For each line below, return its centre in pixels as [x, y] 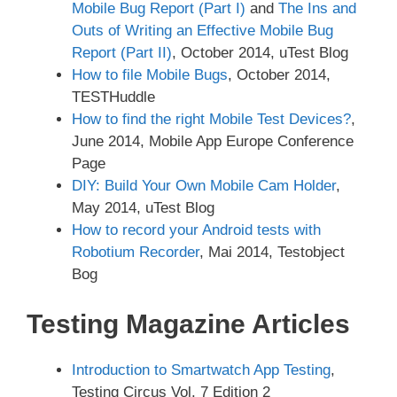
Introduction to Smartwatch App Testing [201, 370]
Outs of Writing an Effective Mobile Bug [202, 31]
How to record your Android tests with [196, 230]
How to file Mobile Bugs [150, 75]
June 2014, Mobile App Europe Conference [213, 142]
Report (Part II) [122, 53]
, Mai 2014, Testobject [272, 253]
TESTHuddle [113, 97]
